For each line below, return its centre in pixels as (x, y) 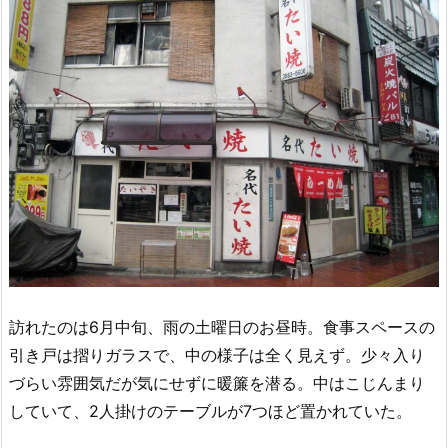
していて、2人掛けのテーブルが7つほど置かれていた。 (210, 411)
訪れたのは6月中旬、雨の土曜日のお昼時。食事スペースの (222, 327)
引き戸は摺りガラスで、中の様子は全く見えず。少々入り (217, 355)
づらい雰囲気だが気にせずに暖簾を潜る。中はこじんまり (217, 383)
